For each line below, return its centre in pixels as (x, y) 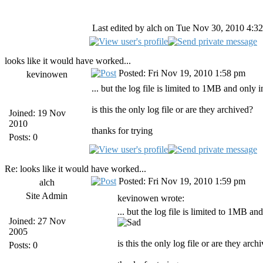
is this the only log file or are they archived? (172, 109)
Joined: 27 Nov (37, 221)
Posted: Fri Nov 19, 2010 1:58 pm (181, 73)
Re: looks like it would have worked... (75, 169)
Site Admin (47, 196)
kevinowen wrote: (151, 198)
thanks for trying (122, 131)
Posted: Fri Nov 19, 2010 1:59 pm (181, 181)
